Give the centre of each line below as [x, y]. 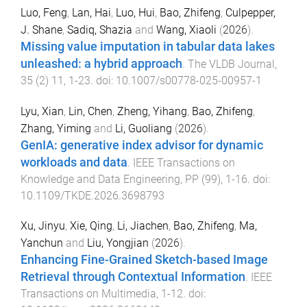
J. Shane [41, 29]
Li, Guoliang [144, 128]
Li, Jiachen [143, 226]
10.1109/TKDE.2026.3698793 [93, 195]
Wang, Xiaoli [186, 29]
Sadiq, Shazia [100, 29]
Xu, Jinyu [43, 226]
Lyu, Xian [42, 111]
